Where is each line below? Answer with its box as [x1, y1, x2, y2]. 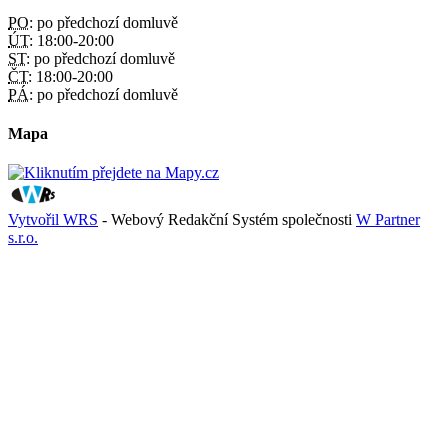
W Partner [356, 211, 420, 229]
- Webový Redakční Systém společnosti [98, 211, 356, 229]
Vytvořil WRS [8, 211, 98, 229]
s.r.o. [8, 229, 38, 247]
